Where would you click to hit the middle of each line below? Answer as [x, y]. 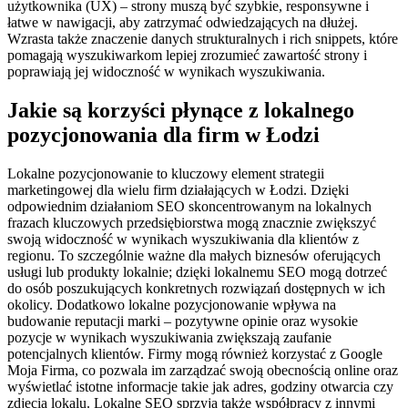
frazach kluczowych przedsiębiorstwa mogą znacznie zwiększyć [192, 222]
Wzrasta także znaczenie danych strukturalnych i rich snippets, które [203, 38]
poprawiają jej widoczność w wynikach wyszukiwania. [166, 71]
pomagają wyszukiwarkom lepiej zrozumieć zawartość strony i [187, 55]
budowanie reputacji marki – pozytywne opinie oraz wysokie [183, 321]
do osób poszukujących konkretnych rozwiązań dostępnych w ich [196, 288]
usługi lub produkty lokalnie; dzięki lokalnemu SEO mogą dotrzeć [197, 271]
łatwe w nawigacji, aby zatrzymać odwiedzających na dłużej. [183, 22]
